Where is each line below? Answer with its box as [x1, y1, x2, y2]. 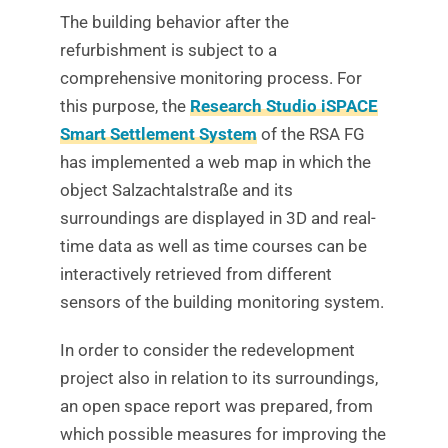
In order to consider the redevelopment [59, 340, 355, 361]
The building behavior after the [59, 12, 289, 33]
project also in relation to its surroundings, [59, 368, 378, 389]
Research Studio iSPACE [189, 96, 378, 117]
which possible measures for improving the [59, 424, 386, 445]
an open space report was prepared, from [59, 396, 373, 417]
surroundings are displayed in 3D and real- [59, 208, 376, 229]
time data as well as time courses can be [59, 236, 367, 257]
